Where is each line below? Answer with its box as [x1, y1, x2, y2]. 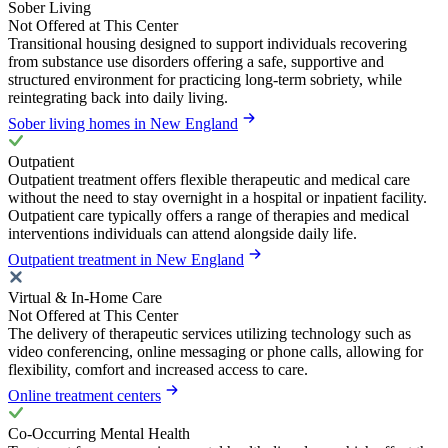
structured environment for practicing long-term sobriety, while [8, 71, 402, 89]
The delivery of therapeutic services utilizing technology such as [8, 325, 411, 343]
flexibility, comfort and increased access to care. [8, 361, 308, 379]
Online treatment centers [8, 387, 161, 405]
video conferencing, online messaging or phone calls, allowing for [8, 343, 423, 361]
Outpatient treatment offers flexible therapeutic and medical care [8, 171, 410, 189]
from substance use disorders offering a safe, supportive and [8, 53, 384, 71]
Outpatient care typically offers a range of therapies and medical [8, 207, 409, 225]
